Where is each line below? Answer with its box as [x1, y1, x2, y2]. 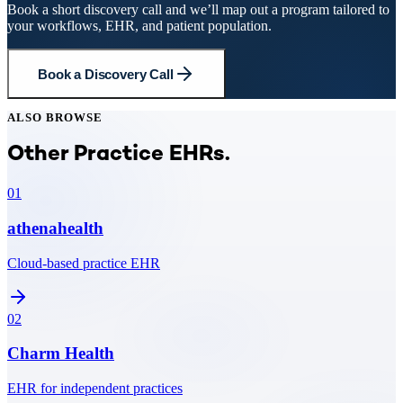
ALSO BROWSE [7, 111, 103, 125]
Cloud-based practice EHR [7, 255, 160, 271]
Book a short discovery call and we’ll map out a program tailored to [7, 2, 390, 18]
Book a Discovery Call [38, 66, 174, 82]
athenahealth [7, 218, 103, 237]
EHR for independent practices [7, 380, 183, 396]
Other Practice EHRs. [7, 144, 230, 167]
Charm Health [7, 344, 114, 363]
